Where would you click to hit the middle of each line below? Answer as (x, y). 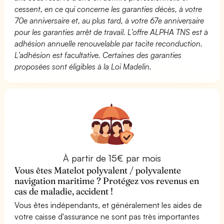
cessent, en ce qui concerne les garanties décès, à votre (108, 9)
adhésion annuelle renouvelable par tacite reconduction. (109, 43)
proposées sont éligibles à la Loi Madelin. (83, 66)
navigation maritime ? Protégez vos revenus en (107, 180)
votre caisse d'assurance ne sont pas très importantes (107, 216)
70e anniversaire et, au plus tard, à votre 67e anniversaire (109, 20)
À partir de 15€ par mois (112, 158)
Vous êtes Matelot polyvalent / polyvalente (98, 170)
